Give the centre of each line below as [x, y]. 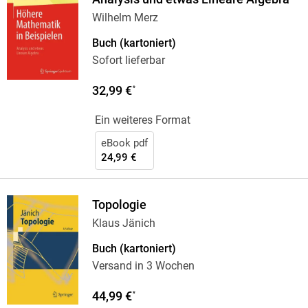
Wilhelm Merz [125, 18]
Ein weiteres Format [142, 120]
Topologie [119, 205]
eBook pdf [124, 143]
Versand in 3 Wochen [143, 266]
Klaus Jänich [123, 223]
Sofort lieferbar [128, 60]
